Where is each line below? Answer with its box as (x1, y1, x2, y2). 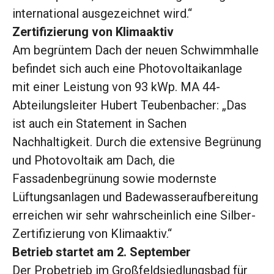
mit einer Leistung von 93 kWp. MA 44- (12, 80, 220, 95)
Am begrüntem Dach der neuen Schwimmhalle (12, 43, 259, 58)
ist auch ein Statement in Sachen (12, 116, 187, 131)
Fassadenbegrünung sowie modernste (12, 171, 217, 187)
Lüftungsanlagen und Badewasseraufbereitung (12, 190, 258, 205)
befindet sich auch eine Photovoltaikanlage (12, 61, 242, 76)
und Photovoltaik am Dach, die (12, 153, 175, 168)
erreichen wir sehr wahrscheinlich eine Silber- (12, 208, 256, 223)
